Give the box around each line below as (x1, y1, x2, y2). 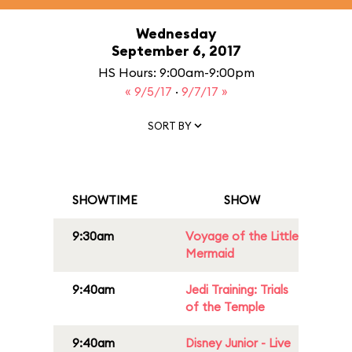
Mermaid (185, 246, 234, 261)
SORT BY (148, 119, 192, 132)
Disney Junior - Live (185, 335, 291, 350)
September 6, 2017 (111, 42, 241, 60)
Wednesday (136, 24, 216, 42)
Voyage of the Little (185, 229, 299, 244)
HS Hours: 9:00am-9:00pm (97, 64, 255, 80)
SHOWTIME (72, 192, 137, 207)
